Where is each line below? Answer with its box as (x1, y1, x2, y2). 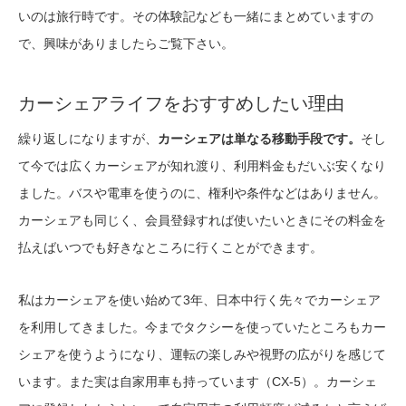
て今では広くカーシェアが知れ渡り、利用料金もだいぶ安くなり (18, 159, 386, 174)
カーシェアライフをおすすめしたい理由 (18, 93, 344, 114)
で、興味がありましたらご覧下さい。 (18, 36, 234, 52)
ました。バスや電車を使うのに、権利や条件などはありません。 (18, 186, 386, 201)
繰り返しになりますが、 (18, 131, 158, 147)
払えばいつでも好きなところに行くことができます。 (18, 240, 323, 256)
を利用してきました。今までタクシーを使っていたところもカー (18, 320, 386, 335)
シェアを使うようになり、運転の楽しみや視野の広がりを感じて (18, 347, 386, 362)
